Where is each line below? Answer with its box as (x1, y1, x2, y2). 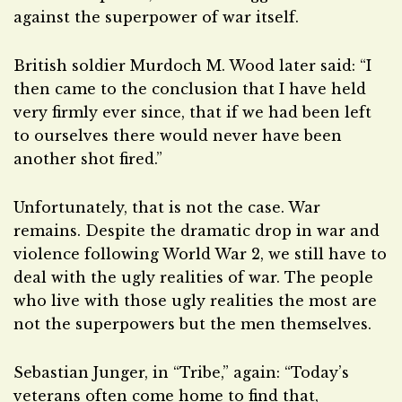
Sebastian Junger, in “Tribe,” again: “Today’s (13, 363, 349, 381)
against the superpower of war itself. (13, 8, 299, 26)
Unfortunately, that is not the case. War (13, 198, 320, 216)
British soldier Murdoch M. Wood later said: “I (13, 57, 371, 74)
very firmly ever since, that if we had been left (13, 103, 371, 121)
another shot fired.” (13, 150, 162, 168)
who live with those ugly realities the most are (13, 292, 377, 310)
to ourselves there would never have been (13, 127, 342, 144)
